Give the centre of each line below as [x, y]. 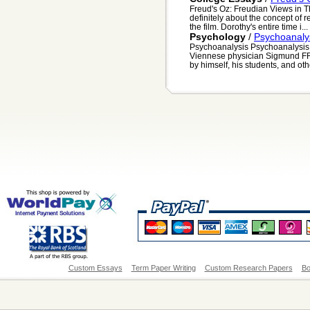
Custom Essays [95, 268]
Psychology [218, 37]
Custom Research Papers [248, 268]
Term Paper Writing [163, 268]
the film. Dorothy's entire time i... [249, 27]
